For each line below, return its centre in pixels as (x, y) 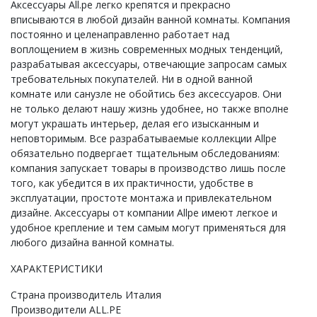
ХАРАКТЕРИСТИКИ (57, 269)
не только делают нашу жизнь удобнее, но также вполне (150, 109)
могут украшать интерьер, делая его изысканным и (135, 124)
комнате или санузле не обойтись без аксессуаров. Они (146, 94)
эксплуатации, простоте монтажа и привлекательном (141, 198)
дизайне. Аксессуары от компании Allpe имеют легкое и (144, 213)
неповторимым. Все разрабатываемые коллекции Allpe (144, 139)
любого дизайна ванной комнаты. (92, 243)
